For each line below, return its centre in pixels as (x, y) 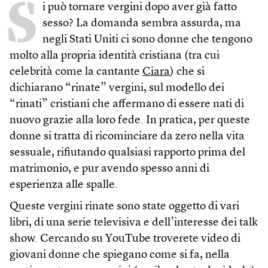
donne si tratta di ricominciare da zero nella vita (127, 136)
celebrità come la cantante (76, 72)
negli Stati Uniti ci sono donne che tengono (147, 39)
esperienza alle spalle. (64, 185)
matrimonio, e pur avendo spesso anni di (109, 169)
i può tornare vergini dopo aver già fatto (140, 7)
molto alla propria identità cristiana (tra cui (115, 56)
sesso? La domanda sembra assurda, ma (142, 23)
